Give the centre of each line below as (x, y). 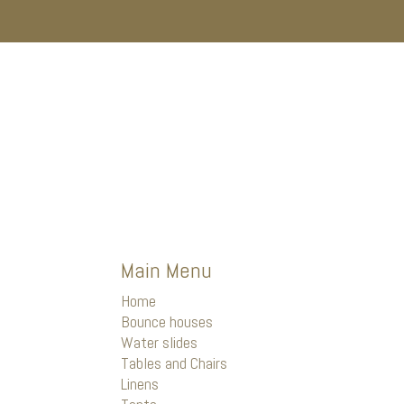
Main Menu (167, 270)
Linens (140, 384)
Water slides (160, 342)
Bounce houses (167, 321)
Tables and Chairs (174, 363)
